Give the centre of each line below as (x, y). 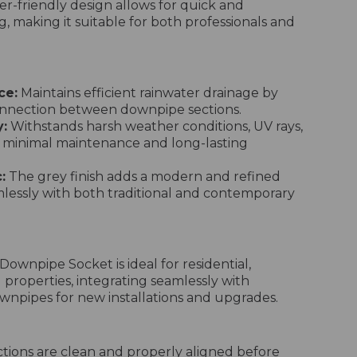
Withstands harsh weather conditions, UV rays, (155, 127)
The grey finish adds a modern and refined (143, 177)
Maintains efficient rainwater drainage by (148, 93)
